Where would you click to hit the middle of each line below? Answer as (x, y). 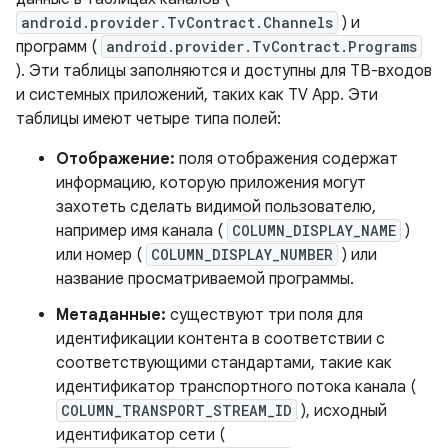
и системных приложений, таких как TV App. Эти (197, 95)
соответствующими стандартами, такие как (224, 363)
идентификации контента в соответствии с (220, 339)
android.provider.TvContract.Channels (177, 23)
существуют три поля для (264, 315)
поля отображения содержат (286, 159)
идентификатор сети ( (140, 435)
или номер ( (101, 255)
